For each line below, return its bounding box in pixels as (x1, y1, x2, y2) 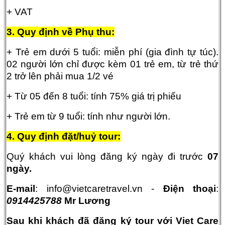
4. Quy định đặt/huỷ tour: (7, 131, 121, 142)
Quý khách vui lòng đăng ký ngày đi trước (7, 151, 203, 162)
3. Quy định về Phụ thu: (7, 26, 115, 37)
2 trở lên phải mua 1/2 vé (7, 70, 116, 81)
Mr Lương (62, 195, 110, 206)
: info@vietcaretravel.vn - (35, 183, 163, 194)
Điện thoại (163, 183, 216, 194)
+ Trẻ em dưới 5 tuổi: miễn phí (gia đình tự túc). (7, 46, 218, 57)
